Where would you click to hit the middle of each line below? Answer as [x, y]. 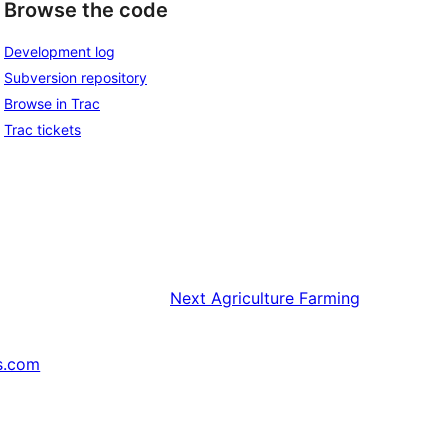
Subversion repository [75, 77]
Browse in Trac [52, 103]
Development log [59, 51]
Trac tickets [42, 129]
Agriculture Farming [285, 297]
